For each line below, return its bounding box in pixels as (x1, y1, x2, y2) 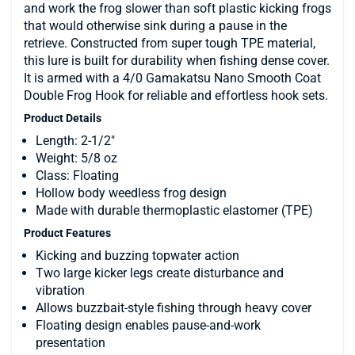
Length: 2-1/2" (36, 132, 115, 148)
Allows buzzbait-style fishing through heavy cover (36, 300, 311, 315)
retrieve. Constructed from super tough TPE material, (24, 35, 315, 51)
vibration (36, 282, 85, 298)
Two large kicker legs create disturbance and (36, 265, 284, 281)
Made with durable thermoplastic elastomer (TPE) (36, 202, 313, 218)
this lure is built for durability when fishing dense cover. (24, 52, 330, 68)
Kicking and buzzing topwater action (36, 247, 239, 263)
